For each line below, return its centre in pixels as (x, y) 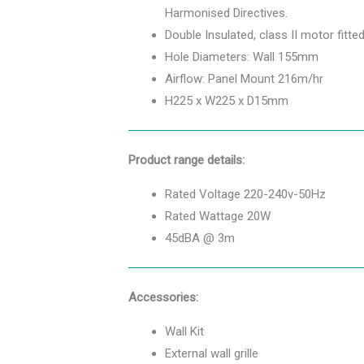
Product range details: (186, 160)
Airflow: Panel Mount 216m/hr (244, 78)
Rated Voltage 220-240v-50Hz (245, 194)
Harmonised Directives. (226, 13)
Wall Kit (184, 331)
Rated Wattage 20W (218, 216)
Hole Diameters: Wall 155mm (242, 56)
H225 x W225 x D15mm (227, 100)
